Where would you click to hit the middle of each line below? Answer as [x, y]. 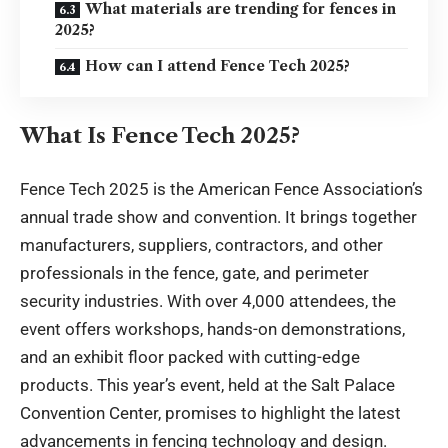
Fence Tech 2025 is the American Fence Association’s [221, 188]
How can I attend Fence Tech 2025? [217, 65]
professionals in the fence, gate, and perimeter [194, 272]
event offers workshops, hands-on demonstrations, [212, 328]
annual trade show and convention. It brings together [218, 216]
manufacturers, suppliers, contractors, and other [201, 244]
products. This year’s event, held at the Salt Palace [207, 384]
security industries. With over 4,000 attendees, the [208, 300]
